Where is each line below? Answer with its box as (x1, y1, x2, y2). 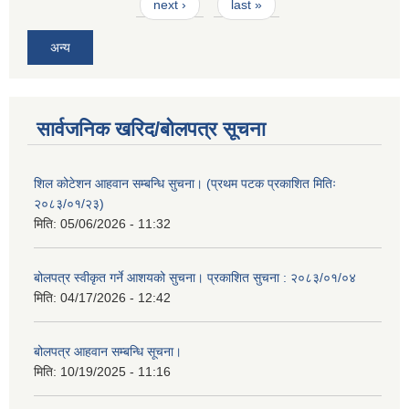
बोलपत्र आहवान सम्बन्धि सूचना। (34, 343, 182, 359)
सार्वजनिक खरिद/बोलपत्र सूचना (37, 117, 266, 141)
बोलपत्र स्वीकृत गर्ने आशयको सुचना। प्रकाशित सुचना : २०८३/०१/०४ (34, 269, 356, 285)
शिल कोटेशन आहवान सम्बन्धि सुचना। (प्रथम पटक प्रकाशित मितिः (34, 175, 336, 191)
